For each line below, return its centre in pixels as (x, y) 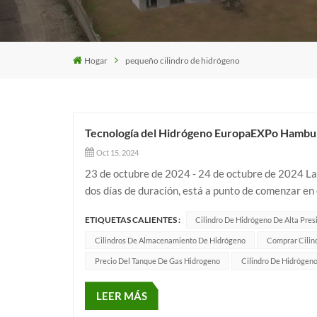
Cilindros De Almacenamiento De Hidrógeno (170, 241)
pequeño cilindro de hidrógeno (183, 60)
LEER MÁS (121, 296)
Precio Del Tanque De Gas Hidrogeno (157, 261)
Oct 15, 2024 (118, 153)
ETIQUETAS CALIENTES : (133, 220)
